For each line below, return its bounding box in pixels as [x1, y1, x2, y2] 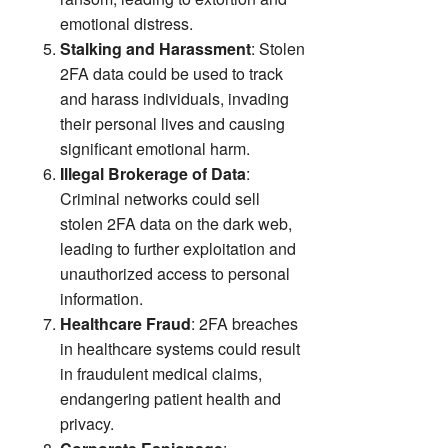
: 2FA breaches [191, 311, 298, 335]
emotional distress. [60, 11, 193, 35]
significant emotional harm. [60, 136, 250, 160]
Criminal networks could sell [60, 186, 260, 210]
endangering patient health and [60, 386, 281, 410]
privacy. [60, 411, 114, 435]
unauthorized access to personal [60, 261, 290, 285]
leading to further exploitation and [60, 236, 296, 260]
